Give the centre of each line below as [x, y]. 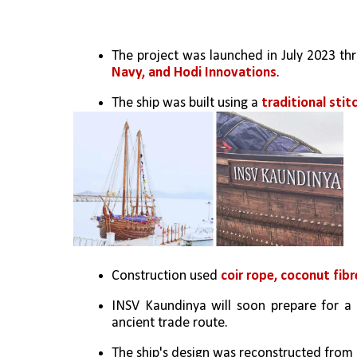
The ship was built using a [186, 103]
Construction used [166, 276]
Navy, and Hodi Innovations [194, 73]
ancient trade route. [170, 323]
